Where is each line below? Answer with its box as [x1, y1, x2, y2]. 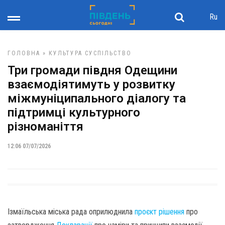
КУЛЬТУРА [49, 50, 82, 57]
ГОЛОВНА [8, 50, 40, 57]
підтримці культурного [8, 105, 140, 120]
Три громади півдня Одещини [8, 63, 177, 77]
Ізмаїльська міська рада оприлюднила [8, 207, 135, 216]
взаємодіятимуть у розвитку [8, 77, 175, 91]
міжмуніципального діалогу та [8, 91, 186, 105]
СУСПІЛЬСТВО [85, 50, 132, 57]
